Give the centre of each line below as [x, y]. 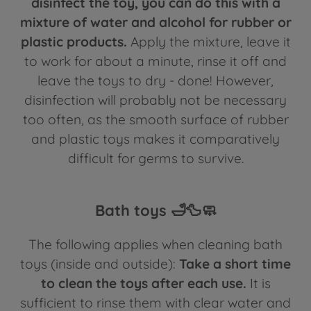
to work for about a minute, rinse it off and [155, 61]
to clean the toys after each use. [143, 284]
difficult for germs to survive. [155, 158]
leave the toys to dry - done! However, [155, 80]
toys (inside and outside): [100, 264]
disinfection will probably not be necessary [155, 100]
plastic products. [74, 41]
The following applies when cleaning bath [155, 245]
